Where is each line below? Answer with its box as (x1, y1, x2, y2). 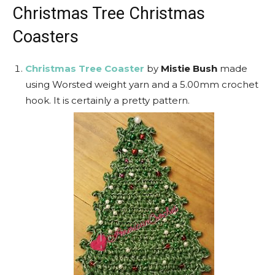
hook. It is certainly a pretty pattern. (25, 95, 190, 106)
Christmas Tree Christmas (12, 4, 205, 23)
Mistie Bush (161, 63, 217, 74)
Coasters (12, 27, 79, 47)
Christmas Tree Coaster (25, 63, 144, 74)
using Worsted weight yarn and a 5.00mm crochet (25, 79, 258, 90)
